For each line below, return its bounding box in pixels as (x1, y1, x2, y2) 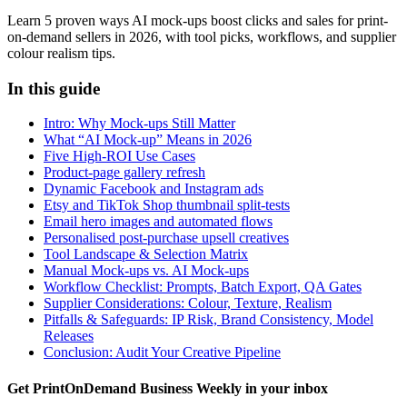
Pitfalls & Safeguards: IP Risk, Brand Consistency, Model (44, 312, 373, 328)
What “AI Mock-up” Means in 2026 (44, 132, 252, 148)
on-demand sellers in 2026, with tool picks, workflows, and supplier (7, 28, 396, 45)
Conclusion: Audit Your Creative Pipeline (44, 344, 281, 361)
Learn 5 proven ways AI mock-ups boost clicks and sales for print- (7, 12, 388, 28)
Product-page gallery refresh (44, 164, 205, 181)
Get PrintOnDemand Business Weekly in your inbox (7, 380, 328, 396)
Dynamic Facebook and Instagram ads (44, 181, 263, 197)
